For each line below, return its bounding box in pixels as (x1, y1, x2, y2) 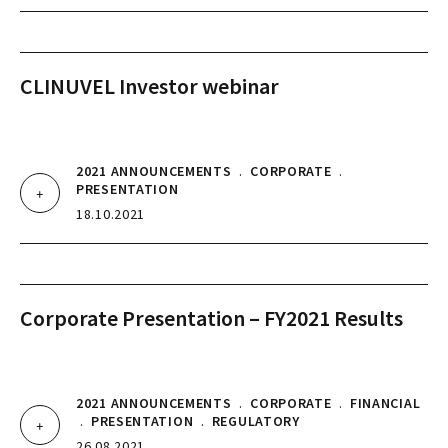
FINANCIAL (349, 394, 421, 412)
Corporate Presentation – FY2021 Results (20, 304, 403, 332)
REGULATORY (211, 412, 300, 430)
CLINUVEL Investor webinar (20, 72, 279, 100)
